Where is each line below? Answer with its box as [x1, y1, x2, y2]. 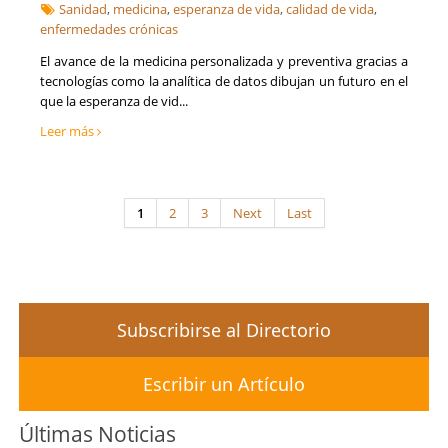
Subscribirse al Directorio [117, 318, 331, 343]
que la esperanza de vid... [40, 92, 188, 111]
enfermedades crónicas [40, 20, 178, 39]
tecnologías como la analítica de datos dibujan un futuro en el [40, 72, 408, 91]
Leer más [40, 122, 97, 141]
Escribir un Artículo [143, 372, 305, 397]
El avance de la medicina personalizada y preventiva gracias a [40, 52, 408, 71]
